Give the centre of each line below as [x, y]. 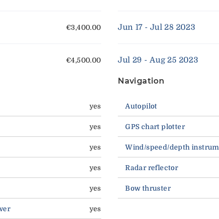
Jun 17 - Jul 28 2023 [157, 28]
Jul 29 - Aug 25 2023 [158, 60]
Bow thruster [148, 188]
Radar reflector [152, 168]
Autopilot [141, 106]
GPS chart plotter [155, 127]
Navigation [141, 81]
